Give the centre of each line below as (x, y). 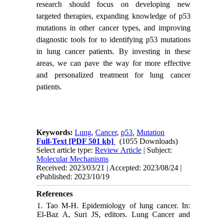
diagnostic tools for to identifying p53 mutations (113, 39)
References (55, 193)
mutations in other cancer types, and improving (113, 27)
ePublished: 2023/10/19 (73, 176)
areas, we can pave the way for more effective (113, 63)
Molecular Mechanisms (73, 159)
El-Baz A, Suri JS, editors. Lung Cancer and (113, 214)
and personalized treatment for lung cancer (113, 75)
